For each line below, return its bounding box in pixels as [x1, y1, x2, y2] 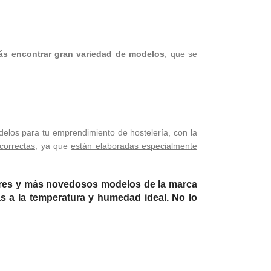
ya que [38, 140, 71, 151]
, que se [165, 48, 198, 59]
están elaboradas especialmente [71, 140, 198, 151]
